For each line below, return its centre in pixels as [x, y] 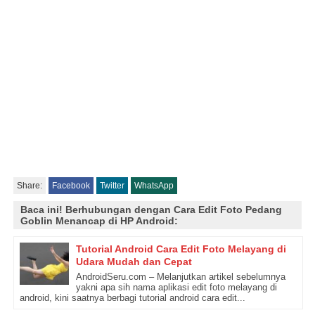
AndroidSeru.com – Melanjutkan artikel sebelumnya [180, 277]
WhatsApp [154, 186]
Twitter [112, 186]
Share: [29, 186]
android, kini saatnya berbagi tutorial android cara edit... [132, 298]
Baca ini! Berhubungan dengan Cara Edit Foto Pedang [151, 210]
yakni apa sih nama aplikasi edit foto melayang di [176, 288]
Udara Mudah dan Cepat [134, 262]
